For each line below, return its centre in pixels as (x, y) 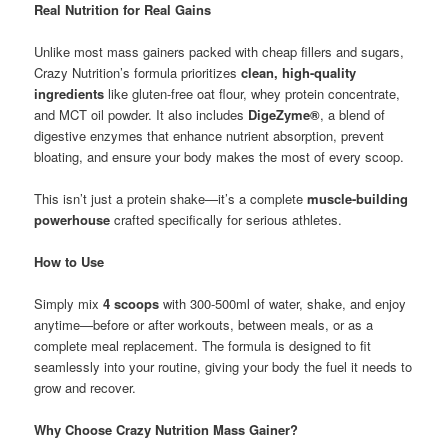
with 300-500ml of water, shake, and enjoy (283, 304)
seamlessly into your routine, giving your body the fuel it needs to (223, 367)
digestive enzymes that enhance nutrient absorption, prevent (209, 135)
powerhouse (72, 220)
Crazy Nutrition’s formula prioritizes (138, 72)
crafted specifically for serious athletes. (226, 220)
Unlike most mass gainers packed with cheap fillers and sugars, (219, 51)
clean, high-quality (299, 72)
